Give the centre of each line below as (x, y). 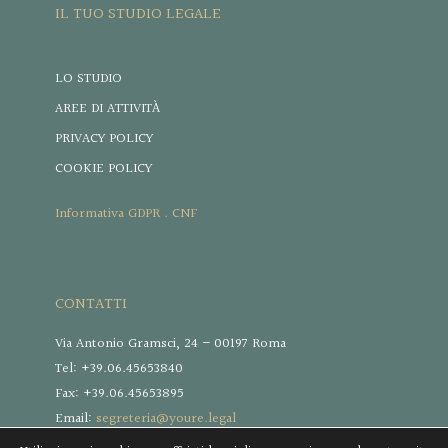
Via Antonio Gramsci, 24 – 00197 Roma (170, 344)
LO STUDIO (88, 79)
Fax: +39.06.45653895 (119, 394)
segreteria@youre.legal (166, 419)
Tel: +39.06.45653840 (119, 369)
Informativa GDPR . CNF (126, 214)
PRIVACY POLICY (104, 139)
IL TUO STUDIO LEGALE (138, 14)
